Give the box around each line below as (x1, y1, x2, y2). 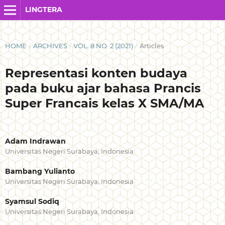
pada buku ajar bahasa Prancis (5, 80, 201, 95)
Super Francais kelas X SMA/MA (5, 95, 204, 110)
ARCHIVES (33, 41, 67, 50)
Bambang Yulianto (5, 167, 75, 176)
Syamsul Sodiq (5, 197, 59, 206)
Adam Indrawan (5, 137, 66, 146)
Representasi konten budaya (5, 65, 187, 80)
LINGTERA (25, 5, 62, 14)
